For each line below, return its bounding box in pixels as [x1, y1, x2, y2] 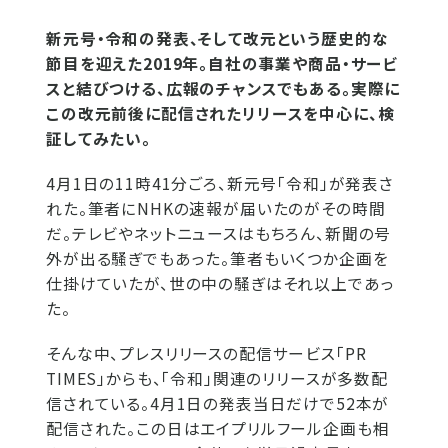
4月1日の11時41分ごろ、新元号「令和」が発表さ [46, 172, 394, 195]
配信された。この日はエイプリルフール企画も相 [46, 417, 390, 440]
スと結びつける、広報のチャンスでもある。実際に [46, 77, 401, 100]
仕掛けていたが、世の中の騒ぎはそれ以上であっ [46, 272, 395, 295]
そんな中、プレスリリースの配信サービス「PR [46, 342, 367, 365]
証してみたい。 [46, 127, 151, 150]
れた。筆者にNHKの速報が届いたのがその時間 [46, 197, 386, 220]
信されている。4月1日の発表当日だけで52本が [46, 392, 390, 415]
